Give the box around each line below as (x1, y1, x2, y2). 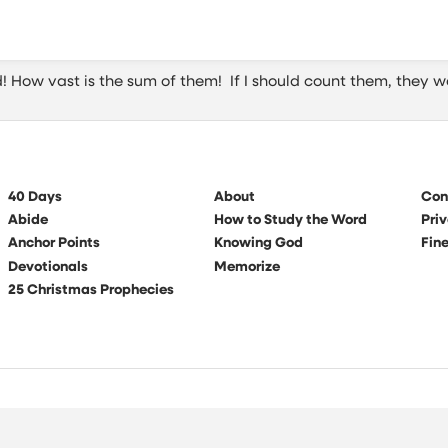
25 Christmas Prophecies (7, 282, 174, 298)
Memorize (214, 259, 281, 275)
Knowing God (214, 236, 304, 252)
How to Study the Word (214, 212, 368, 228)
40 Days (7, 189, 62, 205)
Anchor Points (7, 236, 100, 252)
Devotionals (7, 259, 88, 275)
